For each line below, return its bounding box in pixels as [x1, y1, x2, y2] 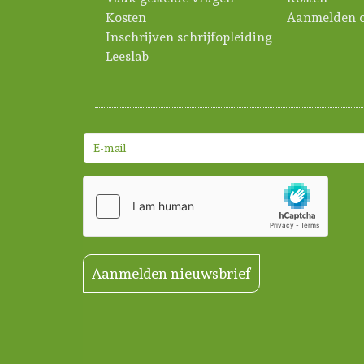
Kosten [106, 9, 146, 25]
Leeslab [106, 48, 149, 64]
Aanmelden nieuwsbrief [92, 264, 251, 282]
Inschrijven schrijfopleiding [106, 28, 272, 45]
